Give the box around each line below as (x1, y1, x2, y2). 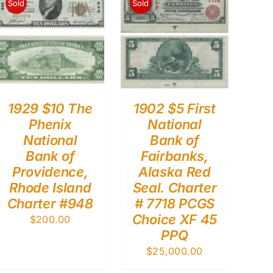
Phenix (29, 116, 72, 132)
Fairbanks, (141, 147, 208, 164)
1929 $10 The (8, 100, 93, 116)
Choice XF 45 (132, 211, 217, 227)
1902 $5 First (133, 100, 216, 116)
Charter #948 (7, 195, 93, 211)
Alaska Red (138, 163, 211, 180)
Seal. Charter (132, 179, 217, 196)
